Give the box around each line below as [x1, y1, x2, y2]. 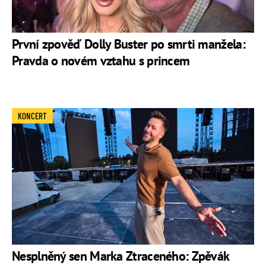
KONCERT [18, 110, 47, 122]
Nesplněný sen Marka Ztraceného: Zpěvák [12, 247, 229, 264]
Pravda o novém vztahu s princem [12, 52, 190, 69]
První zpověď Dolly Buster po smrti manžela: [12, 36, 245, 53]
